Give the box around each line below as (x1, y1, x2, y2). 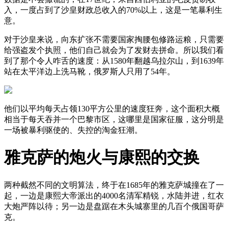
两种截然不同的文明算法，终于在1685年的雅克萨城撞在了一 (4, 180, 224, 189)
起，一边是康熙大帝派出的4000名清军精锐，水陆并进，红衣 (4, 191, 224, 200)
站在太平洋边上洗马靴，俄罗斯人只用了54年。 (4, 67, 175, 76)
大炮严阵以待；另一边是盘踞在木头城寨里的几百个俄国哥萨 (4, 202, 224, 211)
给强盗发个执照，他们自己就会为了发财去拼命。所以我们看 (4, 45, 224, 54)
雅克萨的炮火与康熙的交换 (4, 148, 199, 167)
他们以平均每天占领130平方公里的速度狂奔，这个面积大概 (4, 104, 220, 113)
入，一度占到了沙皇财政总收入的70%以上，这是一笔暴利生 (4, 5, 222, 14)
